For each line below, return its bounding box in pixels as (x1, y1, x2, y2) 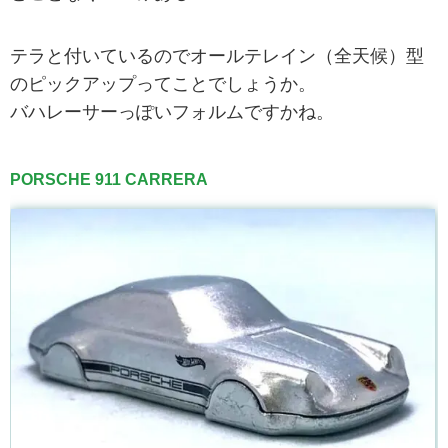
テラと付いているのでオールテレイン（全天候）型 (10, 46, 424, 67)
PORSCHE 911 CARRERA (10, 171, 208, 189)
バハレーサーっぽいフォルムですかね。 (10, 102, 334, 123)
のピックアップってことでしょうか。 (10, 74, 316, 95)
